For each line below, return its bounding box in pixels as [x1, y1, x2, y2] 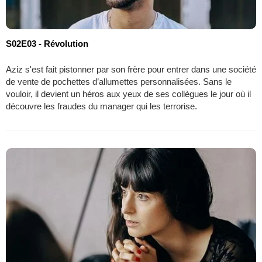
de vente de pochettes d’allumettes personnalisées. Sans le [6, 76, 232, 87]
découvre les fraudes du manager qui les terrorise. [6, 101, 197, 111]
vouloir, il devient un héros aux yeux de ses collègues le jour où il [6, 88, 251, 99]
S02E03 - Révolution [6, 38, 88, 49]
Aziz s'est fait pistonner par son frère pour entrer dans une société [6, 64, 256, 74]
